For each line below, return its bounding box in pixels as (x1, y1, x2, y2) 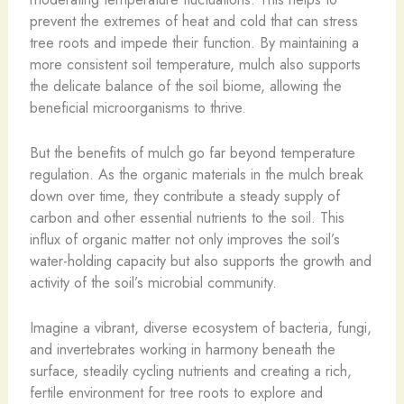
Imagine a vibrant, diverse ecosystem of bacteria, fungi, (29, 317, 372, 338)
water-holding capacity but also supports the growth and (29, 249, 372, 271)
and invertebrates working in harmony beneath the (29, 338, 335, 360)
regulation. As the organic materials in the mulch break (29, 162, 363, 185)
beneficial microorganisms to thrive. (29, 96, 246, 118)
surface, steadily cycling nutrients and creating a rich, (29, 360, 352, 381)
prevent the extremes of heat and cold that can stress (29, 9, 358, 32)
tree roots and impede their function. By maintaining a (29, 31, 359, 53)
